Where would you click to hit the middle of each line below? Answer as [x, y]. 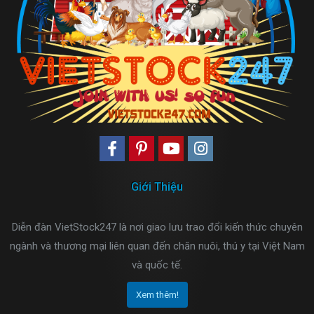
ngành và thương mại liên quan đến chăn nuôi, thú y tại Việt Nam [157, 246]
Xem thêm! [157, 295]
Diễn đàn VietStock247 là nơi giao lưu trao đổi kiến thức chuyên [157, 227]
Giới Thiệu [157, 187]
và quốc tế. [157, 265]
